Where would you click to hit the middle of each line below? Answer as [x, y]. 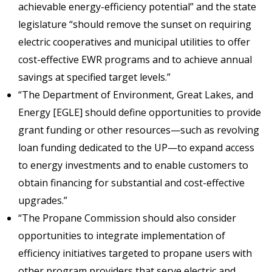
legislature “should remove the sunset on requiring [135, 24]
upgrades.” [43, 200]
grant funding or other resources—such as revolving [139, 130]
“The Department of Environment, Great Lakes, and [136, 94]
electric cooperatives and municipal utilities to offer [134, 42]
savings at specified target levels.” [94, 77]
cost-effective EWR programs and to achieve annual [135, 59]
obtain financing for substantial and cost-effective [131, 182]
